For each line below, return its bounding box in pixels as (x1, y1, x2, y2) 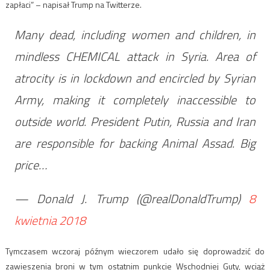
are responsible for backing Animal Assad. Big (14, 133, 256, 152)
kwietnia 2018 (14, 210, 86, 230)
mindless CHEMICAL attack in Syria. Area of (14, 46, 256, 66)
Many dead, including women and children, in (14, 25, 256, 44)
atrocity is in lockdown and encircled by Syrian (14, 68, 256, 87)
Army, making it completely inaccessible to (14, 90, 256, 109)
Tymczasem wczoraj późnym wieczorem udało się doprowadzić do (5, 244, 265, 257)
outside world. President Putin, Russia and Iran (14, 111, 256, 131)
